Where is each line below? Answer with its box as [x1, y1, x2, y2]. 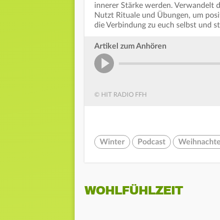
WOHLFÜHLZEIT [84, 183, 183, 198]
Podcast [137, 138, 165, 146]
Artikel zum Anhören [94, 42, 166, 51]
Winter [100, 138, 125, 146]
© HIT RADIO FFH [94, 92, 147, 99]
